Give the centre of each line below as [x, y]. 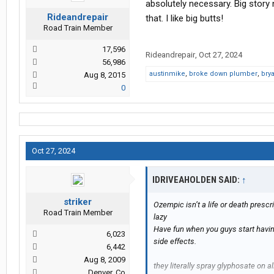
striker [78, 202]
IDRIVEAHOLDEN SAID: [197, 180]
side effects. [175, 242]
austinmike [167, 74]
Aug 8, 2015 [105, 75]
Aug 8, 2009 [105, 260]
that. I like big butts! [184, 19]
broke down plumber [223, 74]
